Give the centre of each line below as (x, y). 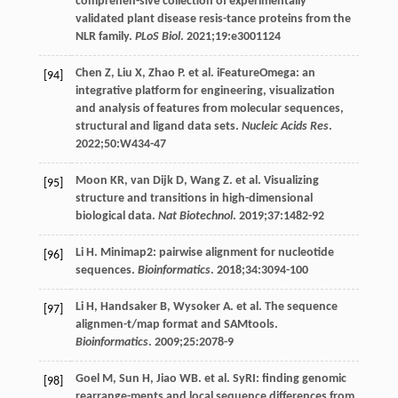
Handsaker (128, 306)
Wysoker (196, 306)
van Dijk (151, 180)
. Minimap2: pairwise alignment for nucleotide (214, 252)
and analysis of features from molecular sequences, (209, 108)
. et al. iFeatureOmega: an (248, 73)
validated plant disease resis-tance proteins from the (213, 19)
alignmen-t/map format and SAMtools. (176, 324)
